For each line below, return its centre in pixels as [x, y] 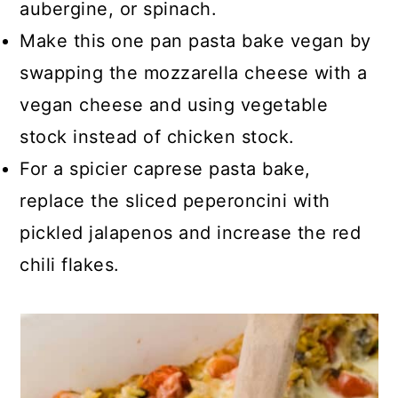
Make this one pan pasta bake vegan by [195, 41]
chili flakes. [70, 265]
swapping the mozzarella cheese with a [194, 73]
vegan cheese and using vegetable [174, 105]
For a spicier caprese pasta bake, [165, 169]
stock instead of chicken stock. [157, 137]
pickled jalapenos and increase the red [191, 233]
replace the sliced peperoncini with [175, 201]
